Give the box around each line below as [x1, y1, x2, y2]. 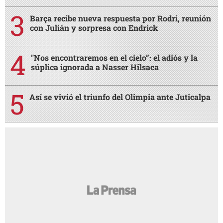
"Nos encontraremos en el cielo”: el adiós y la [31, 52, 198, 63]
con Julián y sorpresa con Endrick [30, 22, 158, 33]
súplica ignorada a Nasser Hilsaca [31, 62, 159, 73]
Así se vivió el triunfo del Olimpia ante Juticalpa [29, 92, 211, 103]
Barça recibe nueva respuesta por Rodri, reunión [30, 13, 211, 24]
